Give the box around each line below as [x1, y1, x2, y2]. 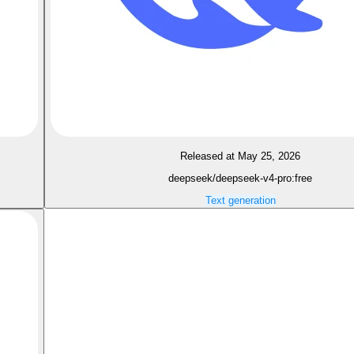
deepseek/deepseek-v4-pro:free [168, 171, 312, 184]
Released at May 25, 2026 [180, 149, 300, 162]
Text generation [205, 194, 276, 207]
